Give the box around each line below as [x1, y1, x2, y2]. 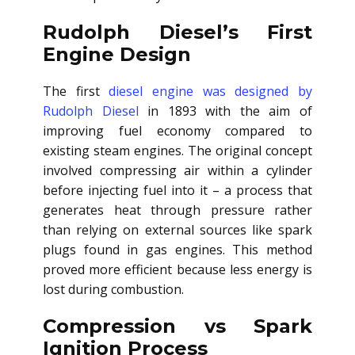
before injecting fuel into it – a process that [43, 181, 312, 200]
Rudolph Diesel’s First [43, 21, 312, 44]
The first [43, 82, 109, 101]
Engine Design [43, 43, 191, 67]
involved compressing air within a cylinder [43, 162, 312, 180]
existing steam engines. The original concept [43, 142, 312, 160]
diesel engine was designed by [109, 82, 313, 101]
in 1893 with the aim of [138, 102, 313, 120]
